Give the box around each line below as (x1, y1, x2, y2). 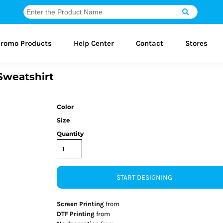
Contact (136, 38, 163, 48)
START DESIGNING (116, 173, 172, 182)
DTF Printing (57, 210, 95, 218)
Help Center (74, 38, 114, 48)
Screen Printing (57, 200, 104, 208)
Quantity (57, 130, 84, 137)
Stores (185, 38, 208, 48)
